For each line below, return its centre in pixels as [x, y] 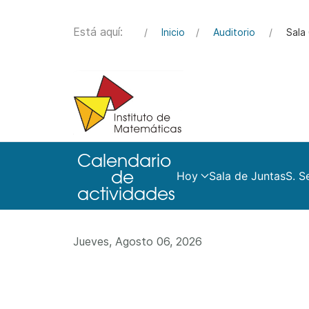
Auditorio [236, 32]
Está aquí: [103, 32]
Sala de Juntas [247, 176]
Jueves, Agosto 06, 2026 [138, 242]
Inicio [173, 32]
